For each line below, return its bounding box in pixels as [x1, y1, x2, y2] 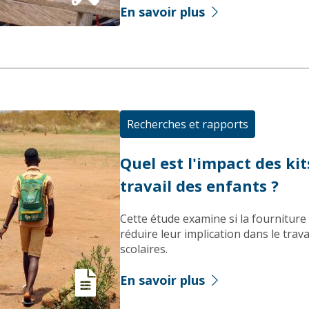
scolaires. [120, 241, 168, 257]
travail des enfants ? [120, 175, 279, 196]
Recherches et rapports [127, 117, 248, 132]
